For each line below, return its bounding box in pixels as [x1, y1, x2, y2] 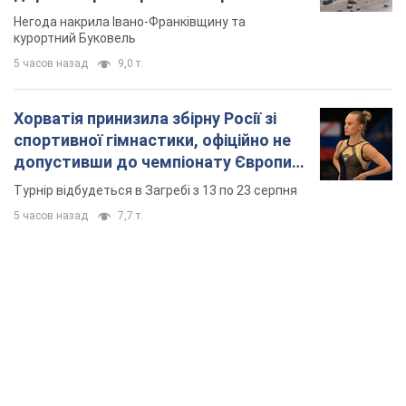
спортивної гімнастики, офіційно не [14, 130, 291, 150]
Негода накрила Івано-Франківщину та [14, 14, 246, 30]
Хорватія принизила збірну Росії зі [14, 109, 276, 129]
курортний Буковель [14, 31, 136, 46]
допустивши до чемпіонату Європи [14, 152, 292, 172]
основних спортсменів [14, 174, 189, 194]
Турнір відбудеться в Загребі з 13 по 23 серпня [14, 183, 297, 198]
